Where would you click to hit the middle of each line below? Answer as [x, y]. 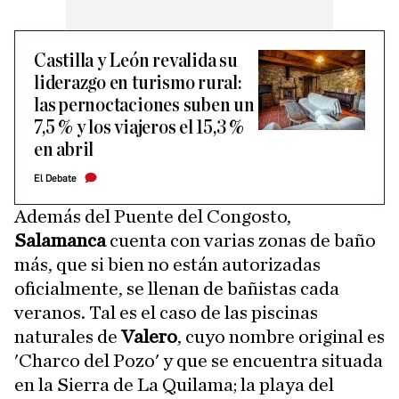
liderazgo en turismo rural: [138, 83]
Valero [149, 336]
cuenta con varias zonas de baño [243, 240]
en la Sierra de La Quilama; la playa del [174, 384]
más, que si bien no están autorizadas [167, 264]
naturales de [68, 336]
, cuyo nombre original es [281, 336]
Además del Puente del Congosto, [153, 216]
